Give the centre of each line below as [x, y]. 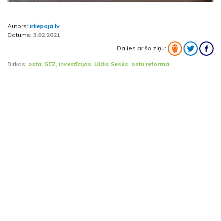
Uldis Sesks [111, 64]
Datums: [20, 35]
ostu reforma [150, 64]
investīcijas [75, 64]
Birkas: [18, 64]
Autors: [18, 26]
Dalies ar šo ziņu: [142, 48]
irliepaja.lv [45, 26]
